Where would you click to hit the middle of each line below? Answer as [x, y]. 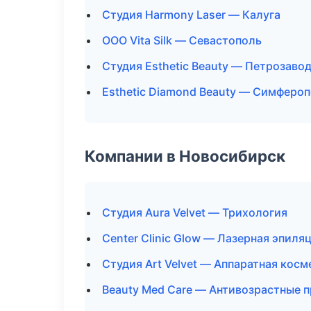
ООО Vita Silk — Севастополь [182, 40]
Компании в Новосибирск [185, 156]
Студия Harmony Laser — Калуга [191, 15]
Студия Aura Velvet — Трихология [195, 212]
